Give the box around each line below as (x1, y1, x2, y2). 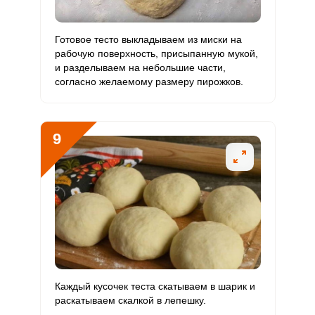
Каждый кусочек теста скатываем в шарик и (54, 281, 255, 292)
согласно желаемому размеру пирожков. (54, 76, 243, 87)
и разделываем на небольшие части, (54, 62, 226, 73)
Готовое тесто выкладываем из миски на (54, 34, 242, 45)
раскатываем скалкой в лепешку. (54, 295, 206, 306)
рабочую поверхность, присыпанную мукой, (54, 48, 258, 59)
